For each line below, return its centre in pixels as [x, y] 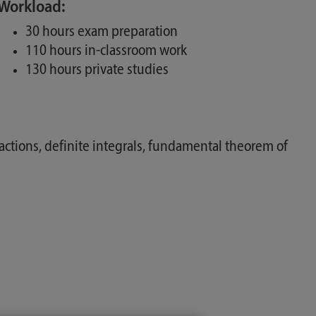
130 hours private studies [97, 71]
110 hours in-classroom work [106, 51]
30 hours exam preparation [101, 32]
